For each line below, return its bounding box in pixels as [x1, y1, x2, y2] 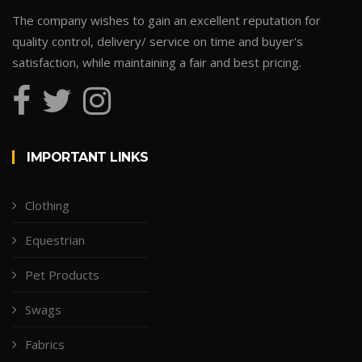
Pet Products [25, 266, 99, 283]
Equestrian [25, 231, 85, 248]
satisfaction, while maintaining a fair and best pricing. [12, 53, 301, 70]
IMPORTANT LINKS [27, 149, 149, 165]
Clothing [25, 196, 69, 213]
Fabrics [25, 335, 65, 352]
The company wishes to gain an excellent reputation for [12, 11, 321, 28]
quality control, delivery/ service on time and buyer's [12, 32, 303, 49]
